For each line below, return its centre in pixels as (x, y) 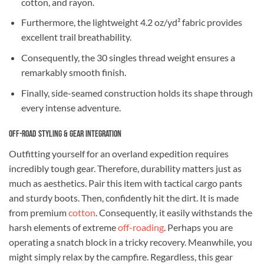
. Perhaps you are (198, 227)
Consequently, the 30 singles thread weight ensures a (128, 57)
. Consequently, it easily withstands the (174, 213)
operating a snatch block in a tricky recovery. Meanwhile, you (131, 242)
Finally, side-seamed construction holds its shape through (137, 93)
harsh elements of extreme (63, 227)
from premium (39, 213)
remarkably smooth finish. (73, 72)
